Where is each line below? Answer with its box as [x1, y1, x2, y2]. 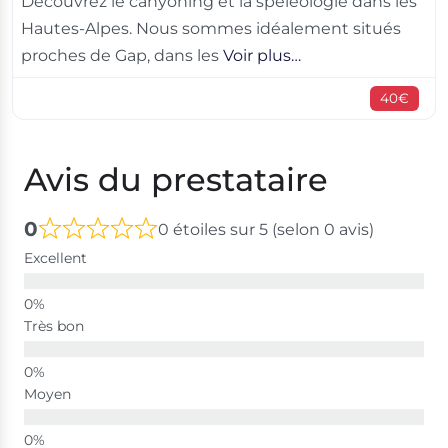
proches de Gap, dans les [21, 45, 223, 65]
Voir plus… [223, 45, 301, 65]
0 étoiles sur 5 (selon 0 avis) [158, 219, 374, 239]
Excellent [24, 248, 87, 267]
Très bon [24, 316, 84, 335]
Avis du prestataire [24, 159, 328, 199]
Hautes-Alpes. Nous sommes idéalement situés [21, 18, 401, 38]
